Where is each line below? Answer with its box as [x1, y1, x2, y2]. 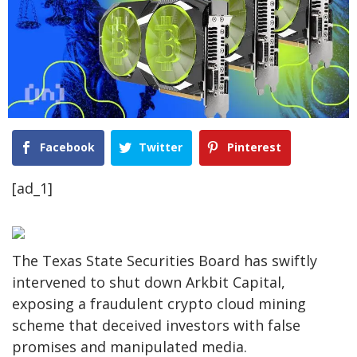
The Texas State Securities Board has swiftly [12, 251, 317, 271]
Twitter [139, 139, 183, 155]
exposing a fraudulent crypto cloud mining [12, 294, 306, 314]
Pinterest [226, 139, 281, 155]
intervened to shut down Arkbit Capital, [12, 273, 285, 292]
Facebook [40, 139, 95, 155]
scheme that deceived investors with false [12, 316, 300, 335]
